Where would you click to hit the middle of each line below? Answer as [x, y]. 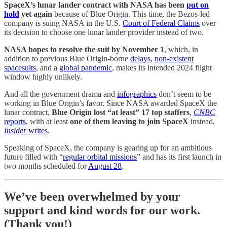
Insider [16, 130]
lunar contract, [28, 112]
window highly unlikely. [44, 77]
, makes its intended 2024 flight [162, 67]
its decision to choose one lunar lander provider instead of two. [105, 32]
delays [140, 58]
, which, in [181, 49]
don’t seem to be [184, 94]
